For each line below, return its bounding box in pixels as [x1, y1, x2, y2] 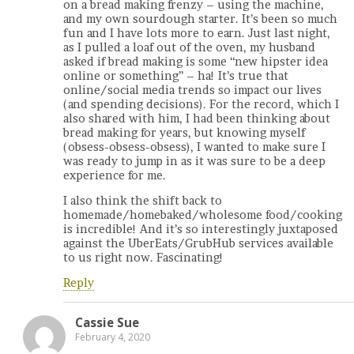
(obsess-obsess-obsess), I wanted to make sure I [63, 139, 326, 154]
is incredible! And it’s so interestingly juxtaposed [63, 222, 338, 237]
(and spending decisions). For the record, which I [63, 96, 339, 111]
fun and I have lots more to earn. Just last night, [63, 25, 330, 40]
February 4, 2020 [75, 330, 150, 344]
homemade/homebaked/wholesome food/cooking [63, 208, 342, 223]
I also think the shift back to [63, 194, 222, 209]
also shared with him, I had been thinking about [63, 111, 330, 126]
